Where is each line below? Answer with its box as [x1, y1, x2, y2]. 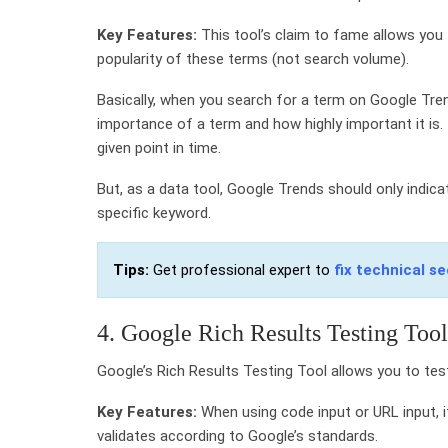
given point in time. [97, 138, 221, 157]
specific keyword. [97, 203, 211, 222]
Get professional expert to [149, 260, 334, 279]
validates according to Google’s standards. [97, 426, 378, 445]
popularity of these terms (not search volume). [97, 49, 409, 68]
